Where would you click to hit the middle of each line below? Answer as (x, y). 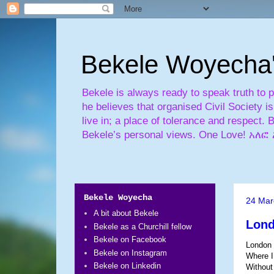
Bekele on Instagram (131, 253)
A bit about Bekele (126, 213)
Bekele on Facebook (130, 240)
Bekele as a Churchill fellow (143, 226)
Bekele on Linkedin (128, 266)
